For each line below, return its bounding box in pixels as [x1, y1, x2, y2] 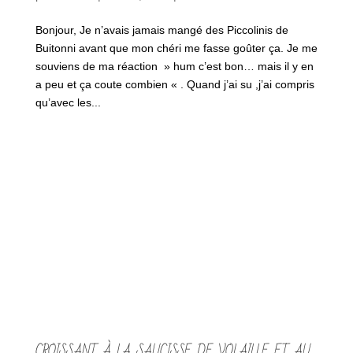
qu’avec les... [35, 95, 101, 109]
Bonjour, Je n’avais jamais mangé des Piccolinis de [35, 23, 288, 36]
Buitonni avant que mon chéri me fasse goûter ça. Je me [35, 41, 318, 54]
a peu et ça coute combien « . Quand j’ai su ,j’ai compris [35, 77, 314, 91]
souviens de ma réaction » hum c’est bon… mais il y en [35, 59, 314, 72]
